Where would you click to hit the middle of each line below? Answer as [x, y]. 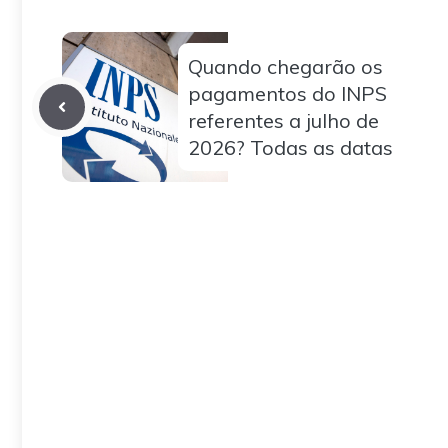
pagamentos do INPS [287, 94]
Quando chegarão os [285, 67]
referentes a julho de [283, 121]
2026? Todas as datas [290, 148]
